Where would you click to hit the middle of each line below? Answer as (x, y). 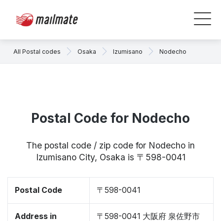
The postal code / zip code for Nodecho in (110, 145)
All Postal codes (37, 51)
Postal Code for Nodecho (110, 118)
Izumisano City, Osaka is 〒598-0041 (110, 157)
